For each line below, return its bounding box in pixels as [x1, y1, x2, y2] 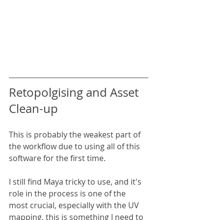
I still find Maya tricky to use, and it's [9, 176, 143, 187]
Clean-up [9, 100, 58, 116]
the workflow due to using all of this [9, 140, 142, 152]
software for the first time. [9, 152, 106, 164]
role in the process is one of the [9, 188, 128, 199]
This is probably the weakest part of [9, 129, 142, 140]
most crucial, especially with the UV [9, 199, 141, 211]
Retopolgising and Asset [9, 84, 141, 100]
